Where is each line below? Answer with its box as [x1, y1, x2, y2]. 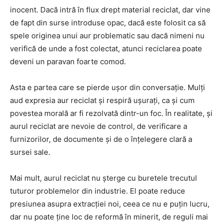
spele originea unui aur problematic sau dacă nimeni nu [10, 30, 205, 40]
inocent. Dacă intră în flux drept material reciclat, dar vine [10, 4, 211, 14]
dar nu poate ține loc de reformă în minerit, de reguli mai [10, 212, 208, 222]
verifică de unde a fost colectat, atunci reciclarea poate [10, 43, 202, 53]
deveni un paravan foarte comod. [10, 56, 126, 66]
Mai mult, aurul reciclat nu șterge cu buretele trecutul [10, 173, 197, 183]
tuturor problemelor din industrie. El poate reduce [10, 186, 185, 196]
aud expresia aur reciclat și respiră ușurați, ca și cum [10, 95, 195, 105]
